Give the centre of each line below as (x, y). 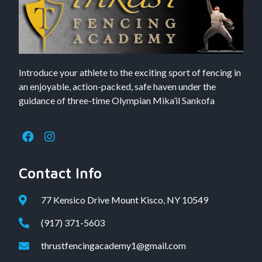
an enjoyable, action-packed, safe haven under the (117, 86)
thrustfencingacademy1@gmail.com (113, 246)
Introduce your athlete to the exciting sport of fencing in (130, 72)
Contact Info (60, 173)
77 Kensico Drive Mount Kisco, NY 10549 (127, 200)
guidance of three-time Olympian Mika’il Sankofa (117, 100)
